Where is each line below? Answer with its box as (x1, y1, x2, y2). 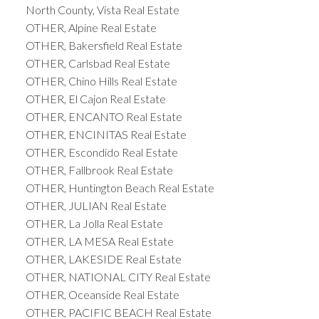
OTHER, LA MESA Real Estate (25, 234, 174, 249)
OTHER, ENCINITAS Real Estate (25, 127, 187, 142)
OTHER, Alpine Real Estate (25, 21, 157, 35)
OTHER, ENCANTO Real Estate (25, 110, 182, 124)
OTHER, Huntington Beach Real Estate (25, 181, 214, 195)
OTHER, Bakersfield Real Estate (25, 38, 182, 53)
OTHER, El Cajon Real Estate (25, 92, 166, 106)
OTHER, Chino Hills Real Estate (25, 74, 177, 88)
